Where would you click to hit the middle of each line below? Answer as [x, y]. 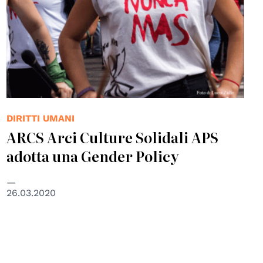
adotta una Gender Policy [92, 156]
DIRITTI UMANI [40, 119]
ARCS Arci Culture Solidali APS [112, 137]
